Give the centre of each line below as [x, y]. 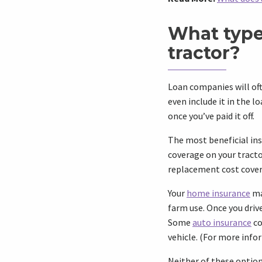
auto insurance [222, 222]
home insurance [218, 193]
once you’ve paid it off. [211, 116]
